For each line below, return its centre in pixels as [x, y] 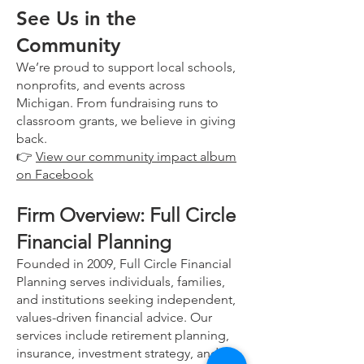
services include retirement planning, [123, 335]
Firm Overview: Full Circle [126, 215]
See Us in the [76, 18]
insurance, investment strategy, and [117, 353]
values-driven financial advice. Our [114, 317]
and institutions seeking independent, [126, 299]
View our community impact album [136, 156]
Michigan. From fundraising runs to [117, 103]
